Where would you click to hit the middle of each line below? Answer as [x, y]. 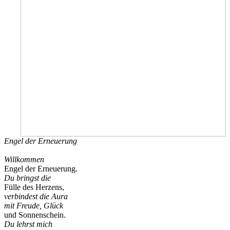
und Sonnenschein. [35, 215]
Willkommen [24, 159]
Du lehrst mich [28, 224]
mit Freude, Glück [34, 205]
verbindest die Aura [36, 196]
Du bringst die [27, 178]
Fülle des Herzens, [34, 187]
